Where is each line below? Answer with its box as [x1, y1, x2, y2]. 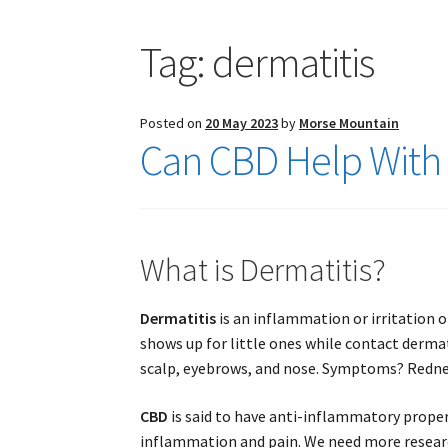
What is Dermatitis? [140, 249, 387, 290]
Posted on [140, 114, 206, 133]
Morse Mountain [299, 114, 400, 133]
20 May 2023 [205, 114, 279, 133]
